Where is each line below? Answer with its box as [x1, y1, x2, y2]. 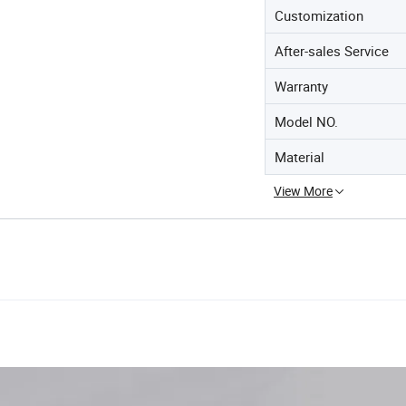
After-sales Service [275, 42, 389, 60]
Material [275, 148, 324, 166]
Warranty [275, 77, 328, 95]
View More [274, 182, 333, 199]
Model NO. [275, 112, 338, 130]
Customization [275, 6, 363, 24]
